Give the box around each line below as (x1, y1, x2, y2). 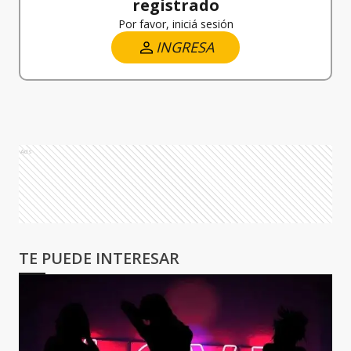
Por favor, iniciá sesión (118, 16, 233, 31)
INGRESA (156, 38, 214, 56)
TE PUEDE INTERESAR (19, 248, 179, 269)
